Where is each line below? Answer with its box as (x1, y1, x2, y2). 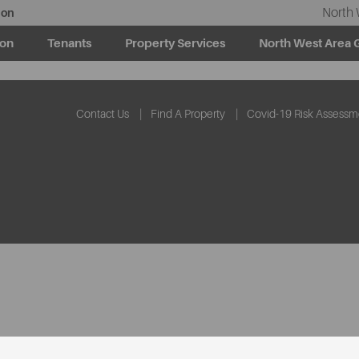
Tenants (47, 36, 91, 50)
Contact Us (76, 107, 129, 120)
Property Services (125, 36, 225, 50)
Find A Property (151, 107, 225, 120)
